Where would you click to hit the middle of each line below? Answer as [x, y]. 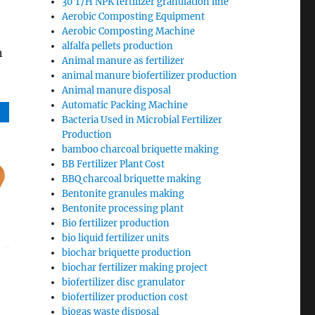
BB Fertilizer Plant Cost [114, 164]
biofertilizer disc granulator [124, 282]
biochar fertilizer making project [135, 268]
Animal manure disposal [117, 90]
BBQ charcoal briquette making [132, 179]
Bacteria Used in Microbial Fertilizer [142, 120]
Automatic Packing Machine [125, 105]
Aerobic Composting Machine [129, 31]
